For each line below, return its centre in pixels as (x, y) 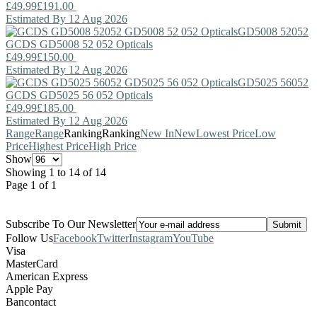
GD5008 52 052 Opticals (95, 44)
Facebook (75, 238)
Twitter (113, 238)
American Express (47, 276)
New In (157, 133)
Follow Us (29, 238)
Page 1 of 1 (31, 185)
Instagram (151, 238)
